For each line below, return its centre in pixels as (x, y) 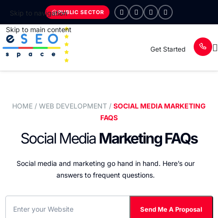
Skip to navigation (38, 13)
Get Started (168, 49)
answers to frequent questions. (105, 175)
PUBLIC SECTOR (81, 12)
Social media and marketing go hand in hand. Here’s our (105, 163)
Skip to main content (38, 29)
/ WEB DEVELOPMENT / (72, 106)
